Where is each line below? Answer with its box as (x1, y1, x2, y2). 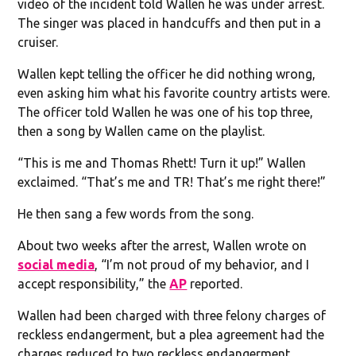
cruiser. (17, 34, 59, 49)
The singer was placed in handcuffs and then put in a (17, 15, 322, 30)
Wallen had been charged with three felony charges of (17, 308, 327, 323)
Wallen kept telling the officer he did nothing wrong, (17, 66, 316, 81)
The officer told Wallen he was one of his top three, (17, 104, 314, 119)
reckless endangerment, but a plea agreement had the (17, 327, 325, 342)
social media (17, 257, 95, 272)
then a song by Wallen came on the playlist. (17, 123, 265, 138)
